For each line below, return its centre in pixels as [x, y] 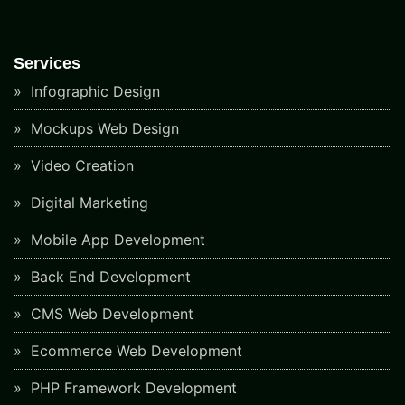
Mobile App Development [116, 239]
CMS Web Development [110, 313]
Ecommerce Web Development [134, 350]
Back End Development [108, 276]
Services [47, 63]
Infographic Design [93, 91]
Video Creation [80, 165]
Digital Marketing [87, 202]
